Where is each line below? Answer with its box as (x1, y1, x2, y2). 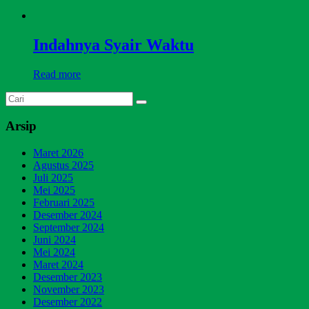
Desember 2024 (33, 209, 102, 221)
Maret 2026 (33, 147, 83, 159)
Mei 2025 (33, 184, 75, 197)
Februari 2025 (33, 197, 94, 209)
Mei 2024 (33, 246, 75, 259)
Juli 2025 (33, 172, 73, 184)
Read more (33, 68, 81, 80)
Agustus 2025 (33, 159, 94, 172)
